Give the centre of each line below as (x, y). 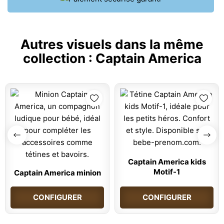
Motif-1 (167, 171)
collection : (59, 58)
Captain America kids (167, 161)
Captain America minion (57, 172)
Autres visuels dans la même (112, 44)
